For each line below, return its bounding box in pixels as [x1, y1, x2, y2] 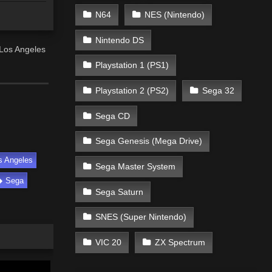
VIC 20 [95, 237, 121, 248]
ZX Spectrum [154, 237, 205, 248]
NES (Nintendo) [144, 9, 205, 19]
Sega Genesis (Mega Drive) [95, 136, 202, 146]
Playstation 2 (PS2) [95, 85, 169, 95]
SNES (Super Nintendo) [95, 212, 186, 222]
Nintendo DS [95, 35, 144, 45]
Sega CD [95, 110, 130, 121]
